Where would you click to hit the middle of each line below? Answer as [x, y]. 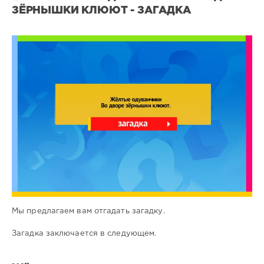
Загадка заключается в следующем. [84, 234]
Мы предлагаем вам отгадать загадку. [88, 212]
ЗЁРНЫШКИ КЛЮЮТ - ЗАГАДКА [101, 11]
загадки [45, 81]
